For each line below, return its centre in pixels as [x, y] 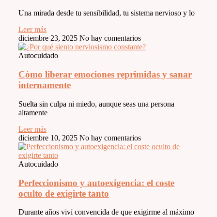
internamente [45, 85]
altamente [33, 112]
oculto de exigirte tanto [64, 193]
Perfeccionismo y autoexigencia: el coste [96, 183]
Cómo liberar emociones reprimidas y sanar [105, 75]
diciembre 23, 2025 [49, 38]
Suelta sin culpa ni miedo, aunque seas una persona [96, 104]
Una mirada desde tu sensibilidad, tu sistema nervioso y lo [107, 13]
